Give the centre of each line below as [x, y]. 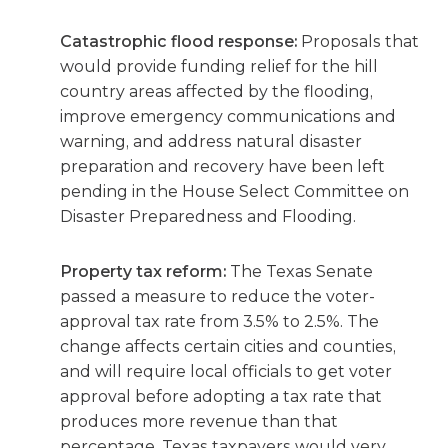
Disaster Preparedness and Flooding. [208, 216]
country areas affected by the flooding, [216, 91]
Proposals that [358, 41]
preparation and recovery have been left [222, 166]
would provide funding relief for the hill [219, 66]
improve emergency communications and [228, 116]
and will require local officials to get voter [226, 371]
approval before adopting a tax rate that [221, 396]
